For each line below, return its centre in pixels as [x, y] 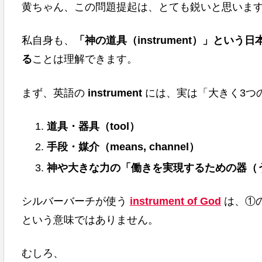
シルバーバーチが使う [75, 201]
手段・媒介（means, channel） [123, 147]
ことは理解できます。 [85, 59]
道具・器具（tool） [94, 126]
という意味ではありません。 [90, 220]
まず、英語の [54, 93]
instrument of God [175, 201]
